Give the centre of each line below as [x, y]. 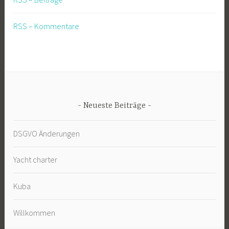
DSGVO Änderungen [47, 133]
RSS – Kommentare [47, 26]
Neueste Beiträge [114, 106]
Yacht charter [36, 160]
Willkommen [35, 212]
